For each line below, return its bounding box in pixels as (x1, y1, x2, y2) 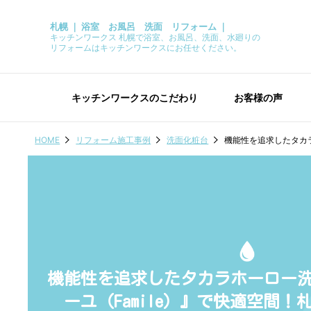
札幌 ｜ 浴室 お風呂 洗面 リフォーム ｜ (50, 21, 228, 32)
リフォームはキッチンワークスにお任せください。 (50, 42, 242, 53)
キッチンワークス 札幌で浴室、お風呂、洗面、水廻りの (50, 32, 260, 42)
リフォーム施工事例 (76, 134, 151, 145)
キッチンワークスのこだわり (71, 92, 198, 103)
